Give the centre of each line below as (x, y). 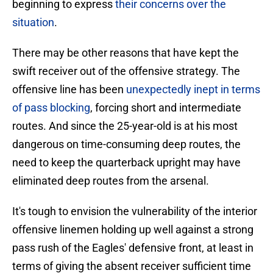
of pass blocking (51, 108)
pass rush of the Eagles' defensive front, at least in (133, 248)
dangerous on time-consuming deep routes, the (126, 144)
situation (33, 23)
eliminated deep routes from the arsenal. (111, 181)
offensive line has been (69, 90)
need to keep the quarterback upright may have (126, 163)
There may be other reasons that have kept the (126, 53)
